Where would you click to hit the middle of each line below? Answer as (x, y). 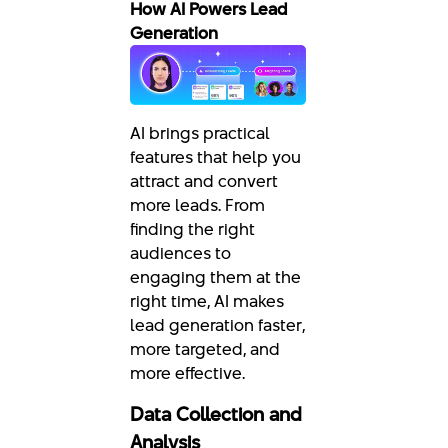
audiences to (180, 252)
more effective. (187, 372)
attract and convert (204, 180)
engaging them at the (215, 276)
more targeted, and (205, 348)
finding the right (192, 228)
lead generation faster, (217, 324)
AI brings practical (200, 132)
